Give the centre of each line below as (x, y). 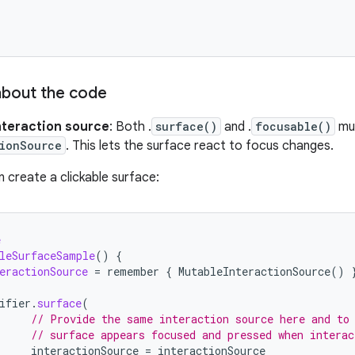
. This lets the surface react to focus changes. (200, 146)
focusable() (293, 126)
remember (133, 271)
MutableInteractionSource (254, 271)
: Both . (130, 127)
